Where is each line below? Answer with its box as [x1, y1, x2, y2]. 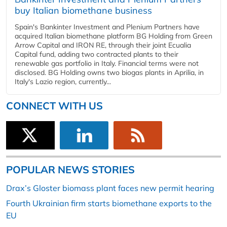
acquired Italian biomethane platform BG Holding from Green [15, 31, 212, 41]
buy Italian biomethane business [15, 5, 152, 16]
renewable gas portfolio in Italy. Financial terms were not [15, 59, 199, 68]
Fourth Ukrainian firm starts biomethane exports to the [6, 198, 212, 209]
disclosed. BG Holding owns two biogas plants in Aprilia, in [15, 68, 204, 77]
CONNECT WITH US [6, 99, 103, 112]
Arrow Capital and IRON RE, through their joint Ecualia [15, 41, 191, 50]
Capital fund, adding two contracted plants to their [15, 50, 178, 59]
